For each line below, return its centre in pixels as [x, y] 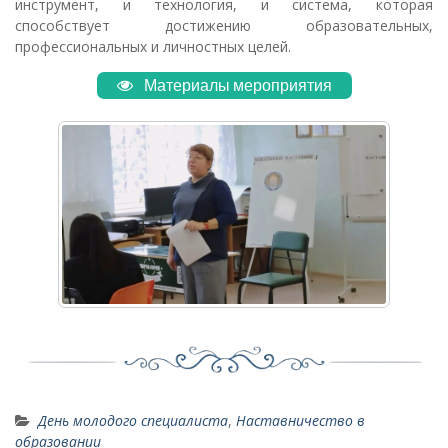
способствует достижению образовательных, [224, 25]
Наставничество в [300, 420]
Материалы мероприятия [236, 84]
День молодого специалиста [133, 420]
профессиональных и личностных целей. [153, 46]
